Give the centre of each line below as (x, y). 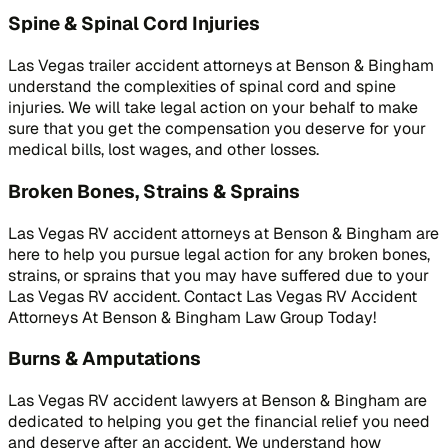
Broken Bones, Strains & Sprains (154, 191)
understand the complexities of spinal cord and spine (202, 87)
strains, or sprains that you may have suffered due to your (218, 275)
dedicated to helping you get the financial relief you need (219, 421)
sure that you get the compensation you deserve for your (217, 129)
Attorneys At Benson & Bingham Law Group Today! (192, 317)
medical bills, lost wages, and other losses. (163, 150)
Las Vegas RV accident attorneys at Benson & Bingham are (223, 233)
